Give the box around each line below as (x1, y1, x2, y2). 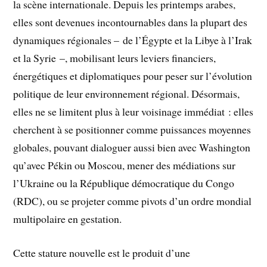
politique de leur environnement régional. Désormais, (13, 86, 240, 101)
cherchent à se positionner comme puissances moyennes (13, 122, 252, 137)
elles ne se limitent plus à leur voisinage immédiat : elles (13, 104, 254, 119)
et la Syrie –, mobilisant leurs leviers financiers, (13, 51, 216, 66)
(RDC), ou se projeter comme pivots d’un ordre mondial (13, 194, 252, 209)
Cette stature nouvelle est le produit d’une (13, 245, 191, 260)
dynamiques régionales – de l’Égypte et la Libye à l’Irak (13, 33, 253, 48)
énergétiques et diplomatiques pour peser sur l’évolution (13, 69, 253, 83)
